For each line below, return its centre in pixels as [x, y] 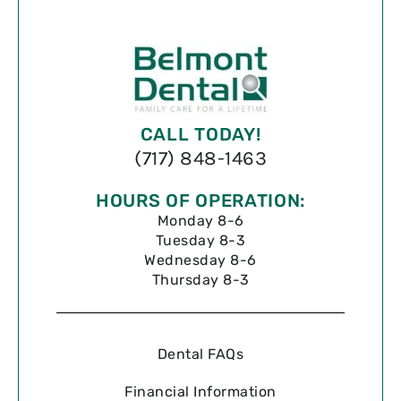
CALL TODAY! [200, 134]
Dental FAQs [200, 354]
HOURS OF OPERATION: [200, 200]
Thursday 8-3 [200, 279]
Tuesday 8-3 [200, 240]
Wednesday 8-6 [200, 260]
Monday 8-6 [200, 220]
